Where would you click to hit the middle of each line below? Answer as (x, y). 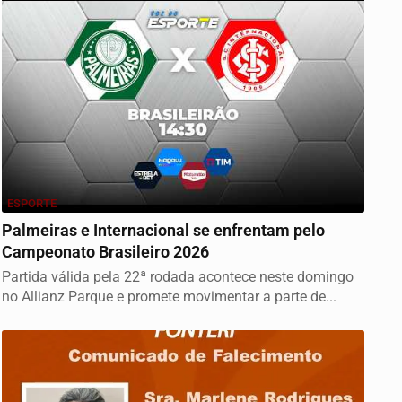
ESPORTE (32, 203)
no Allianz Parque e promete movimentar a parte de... (169, 297)
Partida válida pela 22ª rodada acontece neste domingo (178, 277)
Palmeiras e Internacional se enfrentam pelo (163, 231)
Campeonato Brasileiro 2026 (105, 252)
